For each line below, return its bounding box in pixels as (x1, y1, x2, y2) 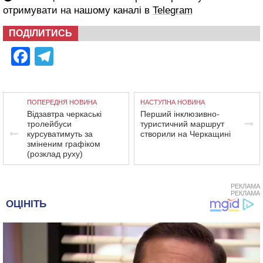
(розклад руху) (27, 149, 83, 159)
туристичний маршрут (140, 119, 225, 129)
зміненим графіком (27, 139, 100, 149)
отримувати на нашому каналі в (3, 5, 153, 16)
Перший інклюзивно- (140, 109, 220, 119)
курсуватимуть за (27, 129, 93, 139)
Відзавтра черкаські (27, 109, 102, 119)
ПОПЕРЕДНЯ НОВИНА (27, 99, 97, 106)
